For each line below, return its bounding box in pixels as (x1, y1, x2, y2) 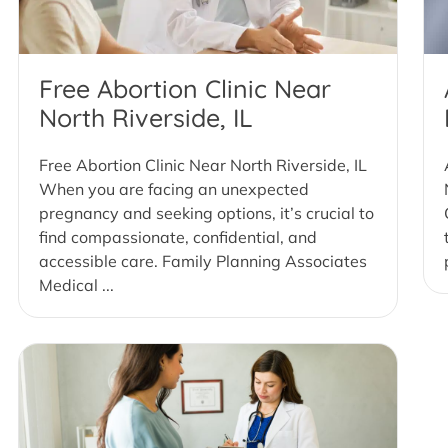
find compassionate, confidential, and (39, 227, 317, 247)
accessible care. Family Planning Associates (39, 251, 367, 271)
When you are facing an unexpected (39, 179, 309, 199)
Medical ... (39, 275, 114, 295)
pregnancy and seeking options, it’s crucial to (39, 203, 374, 223)
